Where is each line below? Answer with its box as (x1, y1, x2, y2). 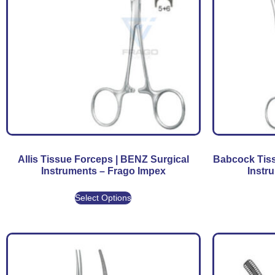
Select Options (75, 193, 132, 203)
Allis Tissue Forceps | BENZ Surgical (17, 154, 189, 165)
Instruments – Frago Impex (41, 166, 166, 177)
